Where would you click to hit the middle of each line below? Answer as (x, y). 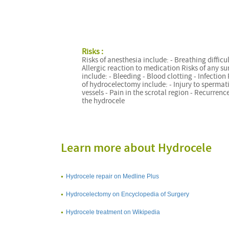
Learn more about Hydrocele (136, 148)
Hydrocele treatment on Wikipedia (113, 212)
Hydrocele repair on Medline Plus (112, 176)
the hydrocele (103, 101)
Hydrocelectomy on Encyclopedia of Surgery (128, 194)
